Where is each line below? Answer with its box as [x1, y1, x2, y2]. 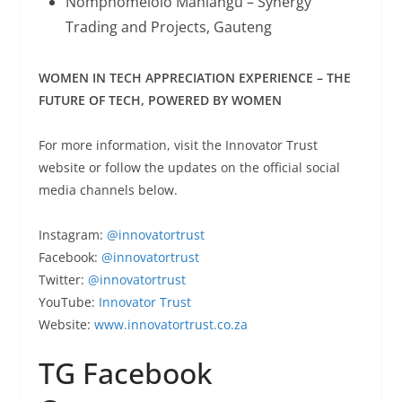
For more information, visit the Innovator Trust [38, 135, 318, 153]
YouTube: [38, 293, 99, 310]
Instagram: [38, 225, 107, 243]
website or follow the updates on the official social [38, 158, 340, 176]
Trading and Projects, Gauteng [65, 16, 272, 37]
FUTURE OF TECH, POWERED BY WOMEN [38, 91, 282, 109]
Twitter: [38, 270, 88, 288]
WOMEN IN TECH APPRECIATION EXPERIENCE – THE [38, 68, 351, 86]
